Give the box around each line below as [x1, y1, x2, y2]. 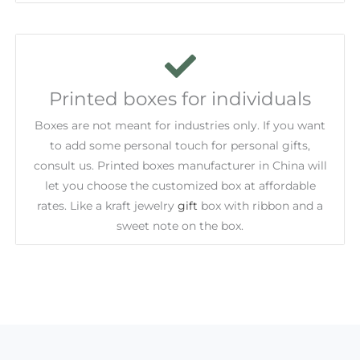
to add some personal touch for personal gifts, [50, 138, 310, 152]
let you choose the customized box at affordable [44, 178, 316, 192]
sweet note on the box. [117, 219, 243, 232]
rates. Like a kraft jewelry [37, 198, 178, 212]
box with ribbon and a [198, 198, 323, 212]
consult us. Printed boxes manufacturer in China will [33, 158, 327, 172]
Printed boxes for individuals [49, 87, 311, 110]
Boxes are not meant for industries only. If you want [35, 118, 325, 132]
